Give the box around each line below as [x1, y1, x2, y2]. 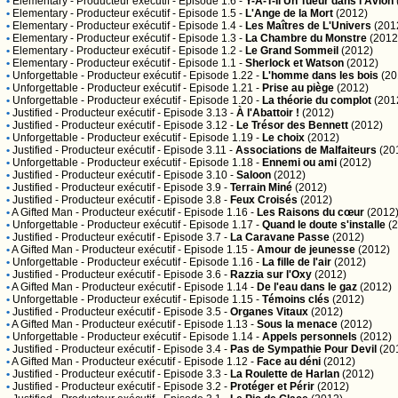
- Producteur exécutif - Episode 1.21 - [78, 82, 262, 94]
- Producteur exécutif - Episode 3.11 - [52, 144, 235, 156]
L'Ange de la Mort [245, 7, 333, 20]
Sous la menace [257, 318, 338, 330]
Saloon [236, 169, 271, 181]
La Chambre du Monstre [245, 32, 367, 44]
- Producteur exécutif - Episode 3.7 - [52, 231, 230, 243]
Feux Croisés [230, 194, 298, 206]
